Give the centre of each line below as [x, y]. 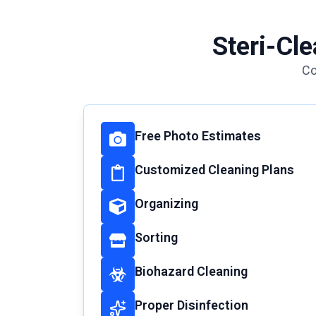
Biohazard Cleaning [192, 272]
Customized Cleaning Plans [215, 170]
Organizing [167, 204]
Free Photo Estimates [198, 136]
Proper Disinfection [192, 305]
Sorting [157, 238]
